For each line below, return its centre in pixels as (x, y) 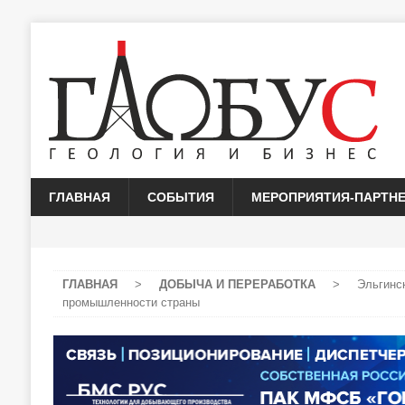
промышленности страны (131, 302)
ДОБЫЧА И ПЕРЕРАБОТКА (237, 284)
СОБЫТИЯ (180, 197)
